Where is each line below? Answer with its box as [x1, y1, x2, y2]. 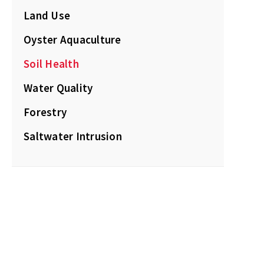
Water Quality [24, 81, 93, 95]
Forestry [24, 105, 67, 120]
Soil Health [24, 57, 79, 71]
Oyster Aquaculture [24, 32, 121, 47]
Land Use [24, 8, 70, 23]
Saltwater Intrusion [24, 129, 122, 144]
